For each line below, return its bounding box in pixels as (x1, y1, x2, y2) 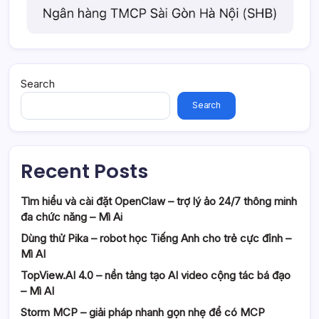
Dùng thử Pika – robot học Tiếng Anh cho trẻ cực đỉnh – (21, 231, 291, 245)
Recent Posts (21, 157, 148, 185)
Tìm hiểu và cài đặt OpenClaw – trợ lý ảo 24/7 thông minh (21, 194, 297, 208)
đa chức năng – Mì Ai (21, 209, 122, 224)
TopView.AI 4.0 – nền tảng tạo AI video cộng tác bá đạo (21, 268, 291, 282)
